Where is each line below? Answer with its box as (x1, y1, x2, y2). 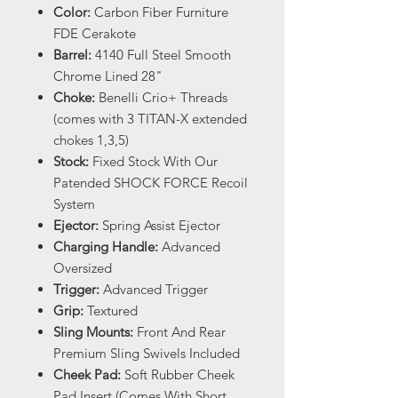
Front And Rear (133, 323, 226, 341)
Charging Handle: (53, 238, 158, 256)
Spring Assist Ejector (99, 217, 220, 235)
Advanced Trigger (99, 281, 208, 298)
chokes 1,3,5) (53, 131, 129, 149)
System (53, 195, 95, 213)
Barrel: (53, 46, 92, 64)
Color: (53, 4, 91, 21)
